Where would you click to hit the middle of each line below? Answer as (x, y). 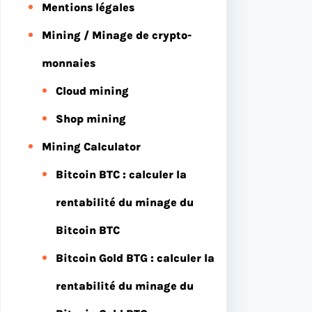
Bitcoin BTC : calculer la (121, 174)
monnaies (69, 63)
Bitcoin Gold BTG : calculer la (135, 258)
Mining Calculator (91, 146)
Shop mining (91, 118)
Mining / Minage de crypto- (117, 35)
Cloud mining (92, 91)
